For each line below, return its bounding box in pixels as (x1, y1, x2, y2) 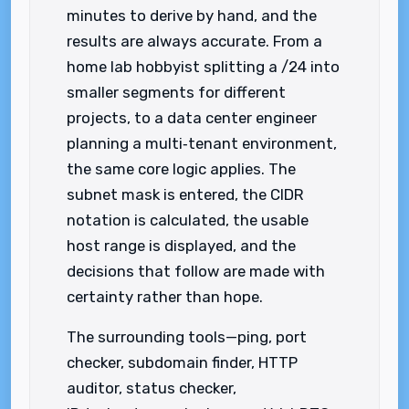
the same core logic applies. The (67, 160, 296, 178)
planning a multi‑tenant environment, (67, 134, 337, 152)
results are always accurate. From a (67, 32, 322, 50)
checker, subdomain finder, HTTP (67, 353, 298, 372)
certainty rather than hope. (67, 288, 263, 306)
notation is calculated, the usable (67, 211, 309, 229)
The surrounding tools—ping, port (67, 328, 307, 346)
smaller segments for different (67, 83, 286, 101)
